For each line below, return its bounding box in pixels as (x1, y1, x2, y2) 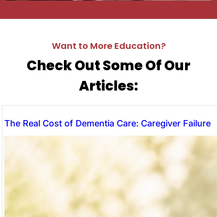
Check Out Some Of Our (27, 56, 190, 76)
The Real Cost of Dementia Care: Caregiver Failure (4, 118, 211, 128)
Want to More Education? (51, 40, 166, 52)
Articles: (79, 77, 138, 96)
